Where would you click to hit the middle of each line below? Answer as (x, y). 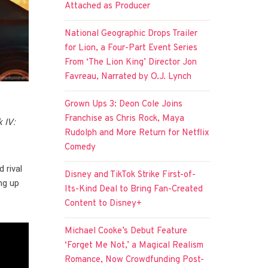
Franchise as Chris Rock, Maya (125, 118)
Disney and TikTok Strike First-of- (130, 175)
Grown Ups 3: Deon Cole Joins (124, 104)
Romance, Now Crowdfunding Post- (135, 260)
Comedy (80, 147)
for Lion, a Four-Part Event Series (131, 48)
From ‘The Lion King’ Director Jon (131, 62)
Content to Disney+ (103, 203)
